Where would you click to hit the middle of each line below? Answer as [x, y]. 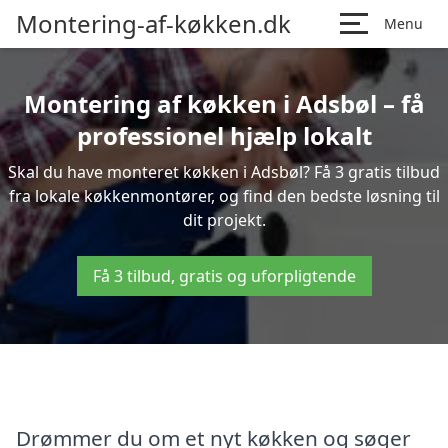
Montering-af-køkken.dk [153, 23]
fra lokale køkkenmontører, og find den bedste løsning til [224, 196]
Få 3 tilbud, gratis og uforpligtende [224, 276]
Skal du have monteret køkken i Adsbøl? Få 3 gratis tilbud [224, 172]
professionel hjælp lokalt [224, 135]
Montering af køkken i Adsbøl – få [224, 103]
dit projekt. [224, 220]
